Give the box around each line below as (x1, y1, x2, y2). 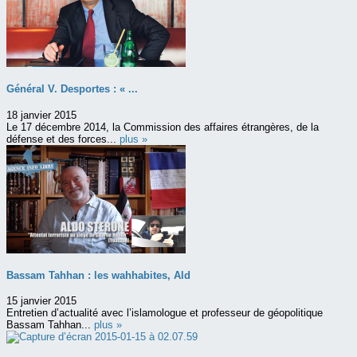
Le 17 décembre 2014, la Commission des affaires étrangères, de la (6, 120, 319, 133)
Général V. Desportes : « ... (6, 83, 138, 96)
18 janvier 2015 (6, 108, 76, 121)
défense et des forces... (6, 132, 120, 145)
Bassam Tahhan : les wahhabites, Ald (6, 269, 190, 282)
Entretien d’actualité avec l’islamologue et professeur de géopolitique (6, 307, 323, 320)
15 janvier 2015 (6, 295, 76, 308)
